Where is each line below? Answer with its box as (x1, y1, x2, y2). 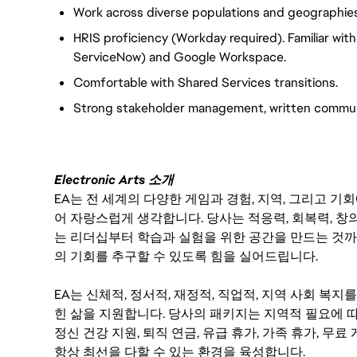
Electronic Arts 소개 (54, 171, 174, 189)
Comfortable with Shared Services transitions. (73, 73, 338, 91)
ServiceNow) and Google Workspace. (73, 48, 286, 65)
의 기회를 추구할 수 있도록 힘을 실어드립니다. (54, 248, 318, 265)
